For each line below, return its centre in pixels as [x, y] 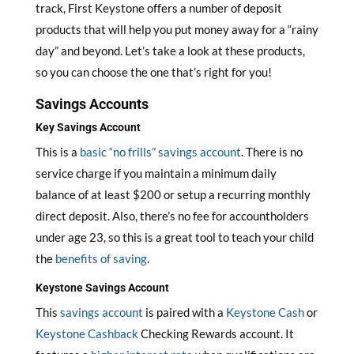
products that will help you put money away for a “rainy [177, 29]
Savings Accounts [92, 104]
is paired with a [184, 312]
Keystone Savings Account [102, 288]
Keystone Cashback [87, 333]
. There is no [271, 152]
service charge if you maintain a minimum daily [156, 173]
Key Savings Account [88, 127]
